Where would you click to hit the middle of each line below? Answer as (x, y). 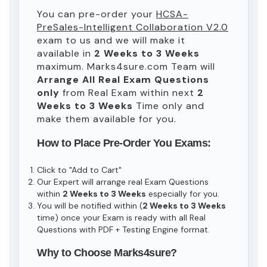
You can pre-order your (97, 14)
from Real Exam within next (128, 93)
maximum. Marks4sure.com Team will (126, 66)
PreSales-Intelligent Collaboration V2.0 (133, 27)
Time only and (169, 106)
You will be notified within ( (90, 206)
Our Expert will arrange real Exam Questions (123, 182)
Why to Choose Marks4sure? (107, 253)
